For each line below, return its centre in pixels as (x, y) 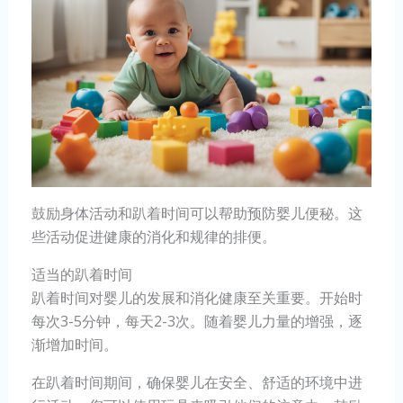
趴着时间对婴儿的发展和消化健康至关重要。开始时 (197, 298)
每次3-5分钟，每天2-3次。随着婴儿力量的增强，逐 (197, 322)
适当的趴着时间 (81, 275)
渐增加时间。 (74, 345)
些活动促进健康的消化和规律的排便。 (153, 237)
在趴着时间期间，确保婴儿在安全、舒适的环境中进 (197, 383)
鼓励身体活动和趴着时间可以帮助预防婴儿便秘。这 (197, 214)
